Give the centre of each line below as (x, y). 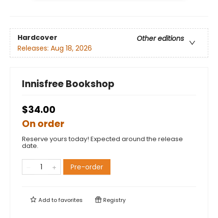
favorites (71, 200)
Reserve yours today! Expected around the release (102, 139)
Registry (114, 200)
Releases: (34, 48)
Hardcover (37, 37)
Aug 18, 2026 (71, 48)
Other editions (160, 38)
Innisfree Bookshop (68, 84)
